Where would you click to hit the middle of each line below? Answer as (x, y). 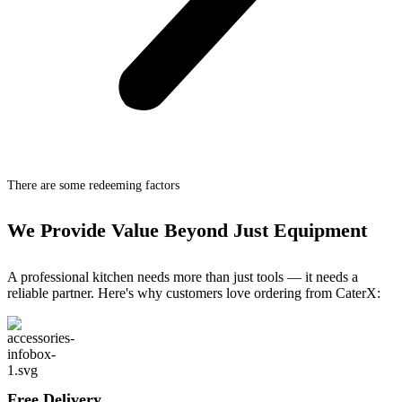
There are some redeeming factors (93, 185)
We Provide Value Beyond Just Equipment (187, 231)
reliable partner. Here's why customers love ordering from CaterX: (194, 293)
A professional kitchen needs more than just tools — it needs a (183, 276)
